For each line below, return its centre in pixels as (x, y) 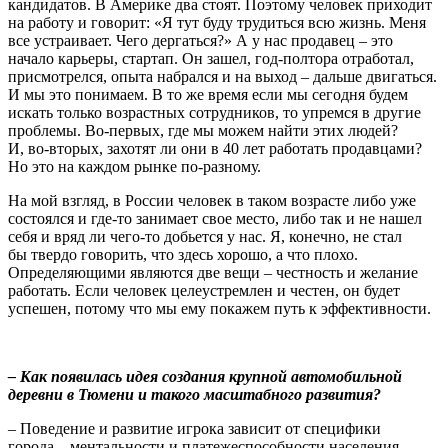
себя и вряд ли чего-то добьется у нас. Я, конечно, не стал (205, 236)
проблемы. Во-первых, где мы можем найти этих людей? (203, 130)
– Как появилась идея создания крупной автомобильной (205, 376)
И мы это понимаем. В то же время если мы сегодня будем (208, 94)
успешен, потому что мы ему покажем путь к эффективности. (219, 308)
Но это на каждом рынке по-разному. (134, 166)
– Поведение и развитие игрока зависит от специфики (194, 428)
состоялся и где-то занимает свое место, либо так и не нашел (215, 218)
